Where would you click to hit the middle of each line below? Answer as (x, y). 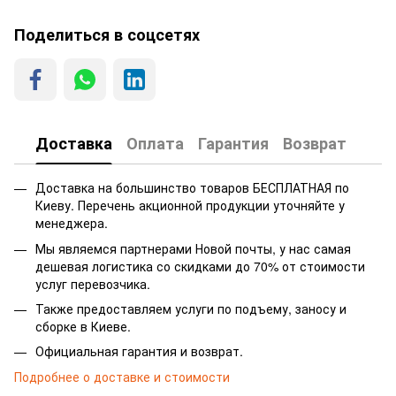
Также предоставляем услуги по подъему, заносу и (191, 309)
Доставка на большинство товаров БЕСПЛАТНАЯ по (192, 188)
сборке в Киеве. (83, 327)
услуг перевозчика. (93, 283)
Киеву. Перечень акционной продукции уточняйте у (190, 206)
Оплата (155, 143)
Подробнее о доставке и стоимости (122, 376)
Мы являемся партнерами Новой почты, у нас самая (193, 248)
